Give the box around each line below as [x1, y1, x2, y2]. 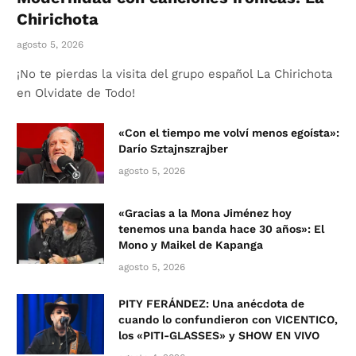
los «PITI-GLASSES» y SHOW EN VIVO [118, 329, 319, 342]
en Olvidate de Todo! [17, 86, 135, 101]
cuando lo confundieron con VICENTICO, [118, 313, 338, 327]
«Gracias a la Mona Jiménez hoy [118, 207, 292, 220]
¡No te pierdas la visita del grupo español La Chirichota [17, 67, 332, 82]
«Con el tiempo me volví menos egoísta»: [118, 126, 339, 140]
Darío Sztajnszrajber [118, 142, 228, 156]
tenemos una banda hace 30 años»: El [118, 222, 324, 236]
